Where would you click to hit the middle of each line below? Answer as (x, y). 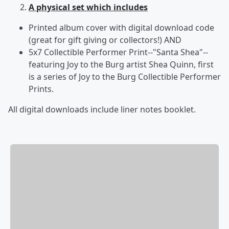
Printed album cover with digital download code (121, 27)
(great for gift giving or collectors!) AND (105, 40)
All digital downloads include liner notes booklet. (102, 109)
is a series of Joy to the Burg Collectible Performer (125, 76)
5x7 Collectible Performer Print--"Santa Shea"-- (118, 52)
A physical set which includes (88, 7)
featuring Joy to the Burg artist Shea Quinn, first (121, 64)
